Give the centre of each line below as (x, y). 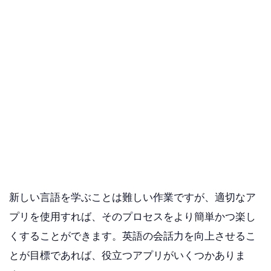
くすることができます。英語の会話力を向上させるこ (132, 236)
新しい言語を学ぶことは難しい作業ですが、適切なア (132, 197)
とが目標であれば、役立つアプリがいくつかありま (127, 255)
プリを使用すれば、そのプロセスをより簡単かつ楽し (132, 217)
